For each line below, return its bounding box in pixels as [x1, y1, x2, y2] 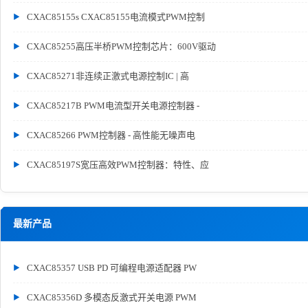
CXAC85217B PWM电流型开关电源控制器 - [27, 100, 199, 111]
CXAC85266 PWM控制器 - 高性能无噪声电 [27, 129, 195, 140]
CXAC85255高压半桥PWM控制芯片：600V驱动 [27, 41, 216, 52]
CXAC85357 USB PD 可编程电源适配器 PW [27, 262, 197, 273]
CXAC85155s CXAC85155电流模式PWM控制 [27, 11, 205, 22]
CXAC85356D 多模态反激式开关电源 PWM [27, 291, 197, 302]
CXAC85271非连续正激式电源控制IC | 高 [27, 70, 189, 81]
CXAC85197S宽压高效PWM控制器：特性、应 [27, 159, 209, 170]
